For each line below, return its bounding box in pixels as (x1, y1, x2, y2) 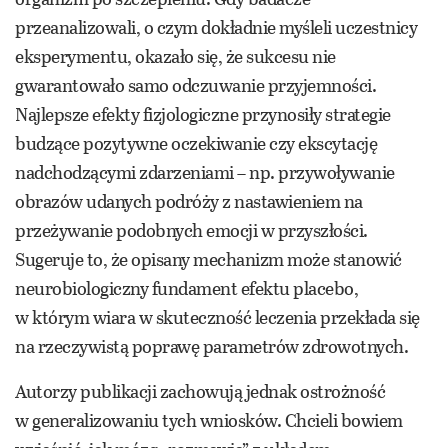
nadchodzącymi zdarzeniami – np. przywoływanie (15, 159, 395, 186)
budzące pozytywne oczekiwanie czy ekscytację (15, 130, 377, 157)
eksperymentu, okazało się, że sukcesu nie (15, 43, 336, 70)
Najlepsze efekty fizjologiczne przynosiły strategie (15, 101, 391, 128)
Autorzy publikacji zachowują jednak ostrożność (15, 378, 385, 405)
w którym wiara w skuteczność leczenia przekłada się (15, 304, 420, 331)
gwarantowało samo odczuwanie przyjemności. (15, 72, 376, 99)
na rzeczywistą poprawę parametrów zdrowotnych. (15, 333, 408, 360)
